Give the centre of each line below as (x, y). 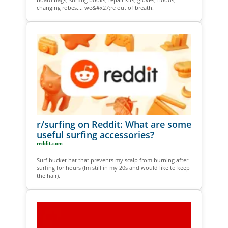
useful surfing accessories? (95, 135)
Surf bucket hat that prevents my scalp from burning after (112, 160)
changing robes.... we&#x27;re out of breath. (95, 7)
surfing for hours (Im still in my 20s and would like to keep (113, 167)
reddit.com (49, 143)
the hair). (48, 175)
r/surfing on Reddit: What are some (114, 124)
